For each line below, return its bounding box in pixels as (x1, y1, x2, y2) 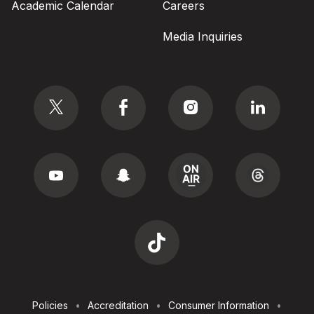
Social (11, 76, 43, 90)
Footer (11, 292, 41, 304)
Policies (32, 299, 68, 312)
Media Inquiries (163, 29, 243, 43)
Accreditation (88, 299, 149, 312)
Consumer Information (168, 299, 269, 312)
